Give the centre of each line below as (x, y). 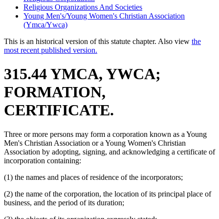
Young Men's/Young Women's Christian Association (104, 16)
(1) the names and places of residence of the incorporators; (93, 177)
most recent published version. (51, 50)
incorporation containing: (43, 160)
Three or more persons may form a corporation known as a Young (105, 134)
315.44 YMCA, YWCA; (82, 74)
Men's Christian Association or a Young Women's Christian (95, 143)
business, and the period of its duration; (64, 202)
